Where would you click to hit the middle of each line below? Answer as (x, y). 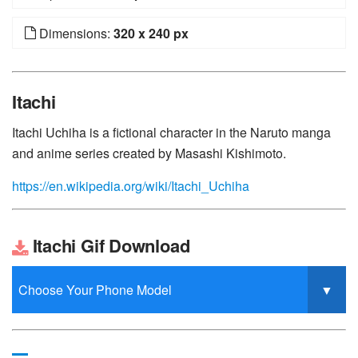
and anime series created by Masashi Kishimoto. (149, 153)
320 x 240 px (151, 33)
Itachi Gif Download (109, 245)
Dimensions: (75, 33)
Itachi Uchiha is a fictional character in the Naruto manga (171, 132)
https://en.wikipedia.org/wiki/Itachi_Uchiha (131, 186)
